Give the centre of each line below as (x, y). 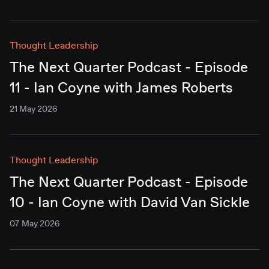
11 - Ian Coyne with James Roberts (121, 89)
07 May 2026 (35, 224)
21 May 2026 (34, 109)
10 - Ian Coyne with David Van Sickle (130, 203)
